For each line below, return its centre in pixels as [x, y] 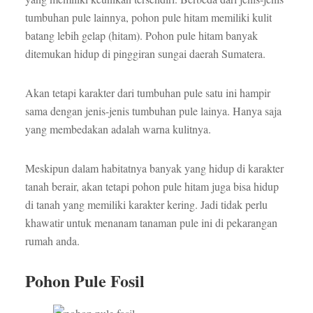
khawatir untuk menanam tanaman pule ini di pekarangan [151, 223]
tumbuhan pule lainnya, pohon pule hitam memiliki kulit [148, 17]
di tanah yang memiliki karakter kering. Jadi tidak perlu [146, 205]
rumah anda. [52, 241]
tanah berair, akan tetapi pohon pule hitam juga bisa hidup [152, 187]
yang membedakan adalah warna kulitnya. [118, 129]
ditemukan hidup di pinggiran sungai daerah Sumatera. [145, 54]
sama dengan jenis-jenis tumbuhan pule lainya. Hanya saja [153, 111]
